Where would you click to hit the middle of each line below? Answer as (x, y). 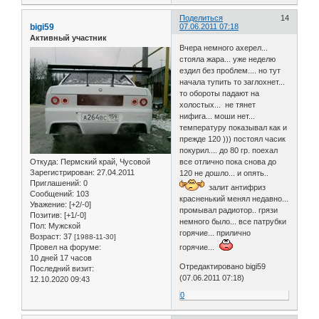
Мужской (63, 225)
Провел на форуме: (66, 247)
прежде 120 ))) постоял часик (233, 138)
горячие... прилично (215, 232)
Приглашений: (56, 183)
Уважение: (48, 204)
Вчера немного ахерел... (224, 47)
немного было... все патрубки (233, 221)
